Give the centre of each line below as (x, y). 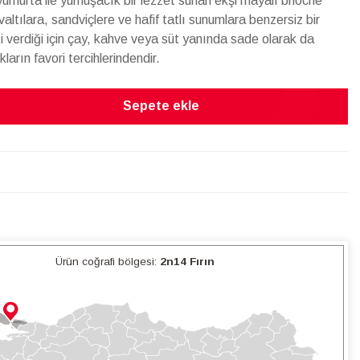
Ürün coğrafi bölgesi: (108, 261)
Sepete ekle (161, 106)
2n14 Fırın (187, 261)
